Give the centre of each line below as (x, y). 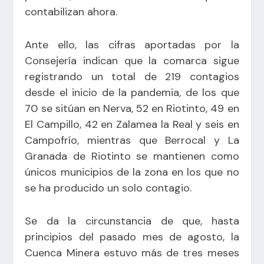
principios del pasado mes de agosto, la (132, 237)
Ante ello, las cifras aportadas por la (132, 45)
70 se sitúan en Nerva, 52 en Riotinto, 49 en (132, 109)
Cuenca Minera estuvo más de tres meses (132, 253)
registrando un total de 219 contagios (132, 77)
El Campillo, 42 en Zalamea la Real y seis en (132, 125)
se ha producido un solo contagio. (108, 188)
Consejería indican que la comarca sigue (132, 61)
